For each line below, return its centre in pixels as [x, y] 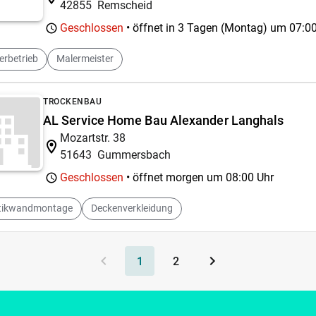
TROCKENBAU [72, 101]
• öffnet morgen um [175, 177]
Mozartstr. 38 [93, 138]
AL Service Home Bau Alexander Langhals [164, 120]
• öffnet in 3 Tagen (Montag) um [206, 28]
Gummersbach [134, 154]
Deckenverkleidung [132, 208]
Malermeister [85, 59]
